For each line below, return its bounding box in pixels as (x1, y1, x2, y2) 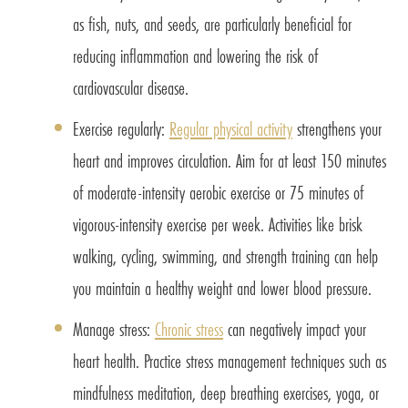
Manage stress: (73, 315, 155, 342)
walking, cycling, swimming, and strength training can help (73, 242, 378, 270)
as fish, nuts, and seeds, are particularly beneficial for (73, 10, 352, 37)
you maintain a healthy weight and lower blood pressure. (73, 274, 372, 301)
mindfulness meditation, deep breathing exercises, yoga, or (73, 379, 379, 406)
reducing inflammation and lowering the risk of (73, 42, 318, 69)
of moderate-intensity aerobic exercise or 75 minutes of (73, 178, 363, 206)
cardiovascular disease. (73, 74, 189, 101)
